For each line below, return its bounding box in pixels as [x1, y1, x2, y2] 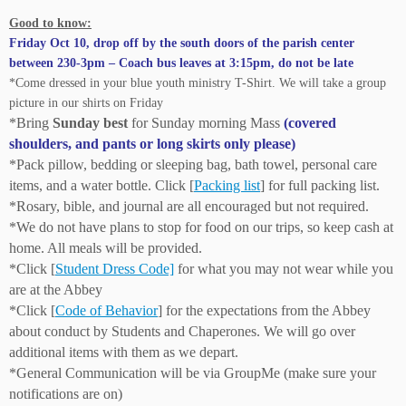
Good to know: [9, 16, 92, 30]
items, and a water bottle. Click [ [9, 178, 194, 193]
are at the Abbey [9, 282, 102, 297]
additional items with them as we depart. [9, 344, 238, 360]
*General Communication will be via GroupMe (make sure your [9, 365, 376, 381]
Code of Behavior [55, 303, 158, 318]
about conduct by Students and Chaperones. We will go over [9, 324, 355, 339]
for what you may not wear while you [174, 261, 393, 276]
